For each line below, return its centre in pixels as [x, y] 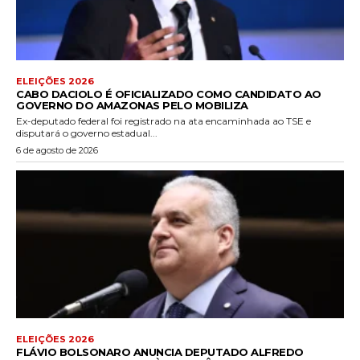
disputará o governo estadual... [87, 133]
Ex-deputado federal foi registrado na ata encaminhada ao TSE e [164, 121]
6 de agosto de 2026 [57, 151]
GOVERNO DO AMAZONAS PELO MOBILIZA [132, 106]
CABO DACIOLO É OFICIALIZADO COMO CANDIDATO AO [169, 94]
